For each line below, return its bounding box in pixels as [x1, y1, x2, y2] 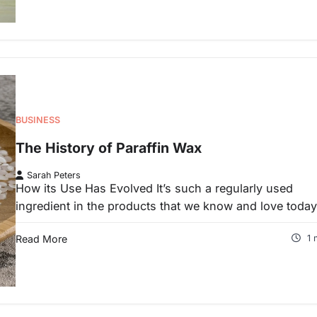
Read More [16, 232, 67, 245]
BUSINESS [16, 115, 60, 126]
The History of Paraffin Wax [16, 139, 202, 156]
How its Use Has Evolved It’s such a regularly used [16, 180, 293, 195]
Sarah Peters [27, 169, 81, 180]
